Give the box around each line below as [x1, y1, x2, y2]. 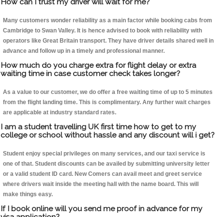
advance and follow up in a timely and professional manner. [3, 47, 165, 55]
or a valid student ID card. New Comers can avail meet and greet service [3, 170, 202, 178]
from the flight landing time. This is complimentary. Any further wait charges [3, 99, 211, 106]
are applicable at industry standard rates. [3, 109, 116, 116]
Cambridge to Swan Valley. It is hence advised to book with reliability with [3, 27, 202, 34]
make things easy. [3, 191, 53, 198]
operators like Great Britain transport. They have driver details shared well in [3, 37, 214, 45]
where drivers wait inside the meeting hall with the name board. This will [3, 181, 199, 188]
